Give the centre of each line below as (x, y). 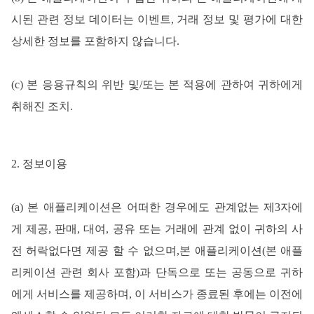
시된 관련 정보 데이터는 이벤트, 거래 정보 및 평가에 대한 (157, 19)
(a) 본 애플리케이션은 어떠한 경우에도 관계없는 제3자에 (157, 207)
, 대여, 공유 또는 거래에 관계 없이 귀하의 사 (190, 228)
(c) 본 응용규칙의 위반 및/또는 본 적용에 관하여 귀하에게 (157, 84)
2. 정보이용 (39, 163)
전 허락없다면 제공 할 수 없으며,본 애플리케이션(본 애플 (157, 250)
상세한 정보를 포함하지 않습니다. (95, 41)
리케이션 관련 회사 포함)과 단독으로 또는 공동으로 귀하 (157, 272)
